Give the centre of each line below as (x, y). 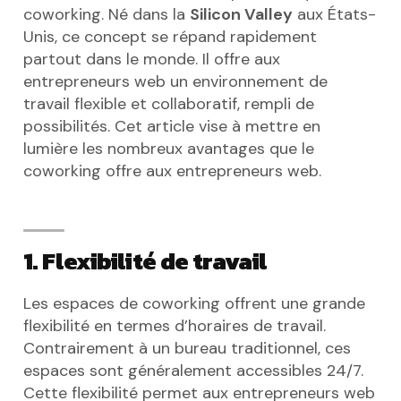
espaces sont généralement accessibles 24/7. (193, 371)
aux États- (334, 14)
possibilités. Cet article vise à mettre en (172, 126)
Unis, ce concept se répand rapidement (170, 37)
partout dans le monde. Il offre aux (152, 59)
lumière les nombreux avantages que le (169, 149)
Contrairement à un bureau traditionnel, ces (187, 348)
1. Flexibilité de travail (145, 261)
